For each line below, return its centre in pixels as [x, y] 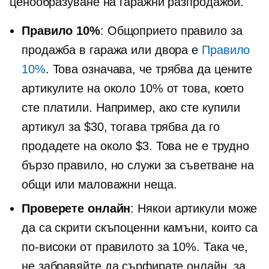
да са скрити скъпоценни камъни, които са [140, 228]
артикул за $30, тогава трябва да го [121, 127]
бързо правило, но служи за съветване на [138, 165]
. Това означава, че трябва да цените [149, 69]
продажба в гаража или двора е [112, 50]
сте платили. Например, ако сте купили [131, 107]
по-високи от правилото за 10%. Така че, [135, 247]
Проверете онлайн [76, 208]
